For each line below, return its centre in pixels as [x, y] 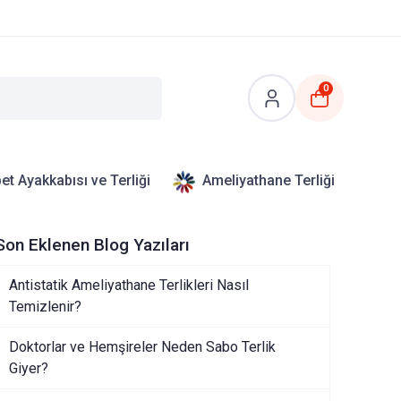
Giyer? [28, 368]
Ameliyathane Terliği [269, 181]
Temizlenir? [45, 307]
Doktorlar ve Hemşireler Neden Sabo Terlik [142, 347]
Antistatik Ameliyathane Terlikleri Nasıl [128, 285]
